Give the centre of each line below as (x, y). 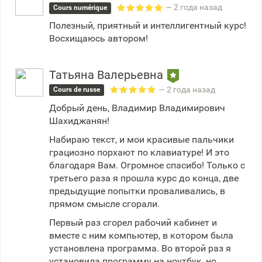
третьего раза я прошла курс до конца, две (144, 178)
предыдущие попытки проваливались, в (137, 191)
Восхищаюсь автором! (99, 38)
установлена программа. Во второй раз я (140, 248)
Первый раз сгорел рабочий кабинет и (133, 222)
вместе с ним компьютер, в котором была (141, 235)
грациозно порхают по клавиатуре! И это (139, 152)
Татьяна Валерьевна (108, 75)
